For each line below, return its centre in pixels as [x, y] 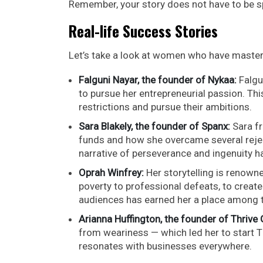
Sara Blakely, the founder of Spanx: [154, 126]
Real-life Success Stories [143, 31]
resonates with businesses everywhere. [165, 246]
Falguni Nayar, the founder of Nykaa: [158, 80]
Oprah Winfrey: [111, 172]
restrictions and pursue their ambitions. [165, 107]
